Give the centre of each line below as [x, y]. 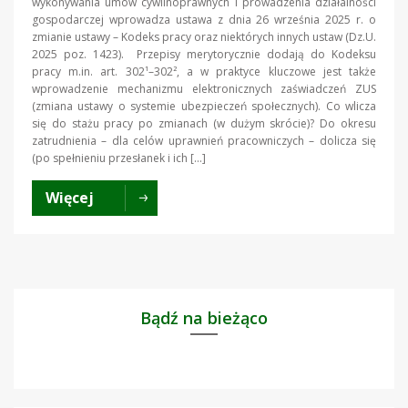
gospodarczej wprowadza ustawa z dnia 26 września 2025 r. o [204, 19]
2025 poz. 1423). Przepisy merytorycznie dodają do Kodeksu [204, 54]
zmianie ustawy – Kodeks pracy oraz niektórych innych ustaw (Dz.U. [204, 36]
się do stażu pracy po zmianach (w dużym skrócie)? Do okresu [204, 123]
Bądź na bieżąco [204, 317]
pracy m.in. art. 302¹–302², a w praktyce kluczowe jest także [204, 71]
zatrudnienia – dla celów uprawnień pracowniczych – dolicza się [204, 140]
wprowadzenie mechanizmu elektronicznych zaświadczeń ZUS [204, 88]
